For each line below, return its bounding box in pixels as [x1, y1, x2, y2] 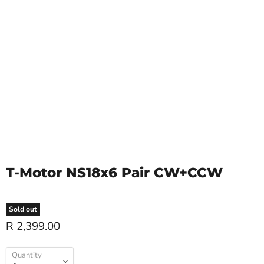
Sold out [9, 204, 37, 214]
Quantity [12, 250, 42, 261]
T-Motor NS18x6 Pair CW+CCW [6, 164, 223, 181]
